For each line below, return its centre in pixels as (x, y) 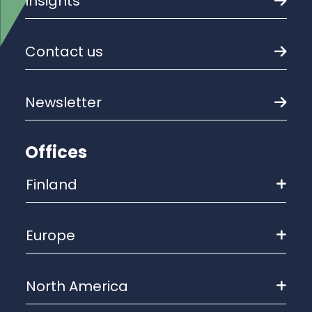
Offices (56, 152)
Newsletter (69, 102)
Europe (50, 235)
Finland (52, 185)
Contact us (70, 52)
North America (77, 286)
